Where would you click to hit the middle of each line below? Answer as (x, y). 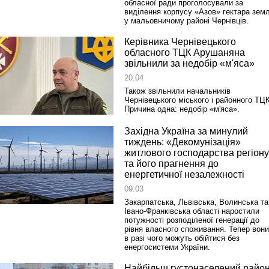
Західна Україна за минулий (186, 131)
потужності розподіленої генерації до (192, 220)
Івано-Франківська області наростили (192, 211)
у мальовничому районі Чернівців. (186, 21)
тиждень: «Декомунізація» (183, 142)
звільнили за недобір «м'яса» (189, 63)
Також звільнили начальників (177, 91)
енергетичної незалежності (184, 174)
